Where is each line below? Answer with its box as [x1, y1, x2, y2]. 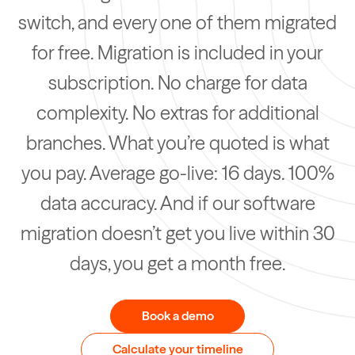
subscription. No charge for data [48, 71, 307, 94]
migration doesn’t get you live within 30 [20, 222, 335, 245]
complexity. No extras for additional [36, 101, 319, 124]
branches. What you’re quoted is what [25, 132, 330, 155]
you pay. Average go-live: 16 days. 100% [21, 162, 334, 185]
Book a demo [141, 308, 214, 323]
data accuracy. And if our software [40, 192, 315, 215]
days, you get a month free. [69, 252, 286, 275]
